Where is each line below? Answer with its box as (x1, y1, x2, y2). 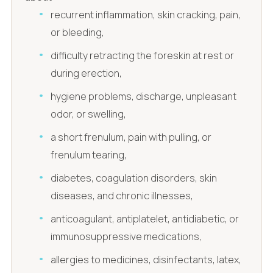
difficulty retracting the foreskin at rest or (51, 49, 235, 63)
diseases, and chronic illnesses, (51, 189, 194, 203)
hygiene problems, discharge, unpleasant (51, 90, 237, 104)
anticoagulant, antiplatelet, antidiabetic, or (51, 212, 239, 226)
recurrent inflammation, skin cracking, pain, (51, 8, 241, 22)
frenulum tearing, (51, 148, 127, 162)
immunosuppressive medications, (51, 230, 202, 244)
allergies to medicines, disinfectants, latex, (51, 253, 242, 267)
